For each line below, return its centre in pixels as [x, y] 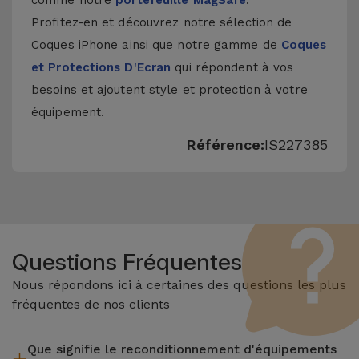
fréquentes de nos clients [91, 304]
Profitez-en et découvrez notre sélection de [162, 22]
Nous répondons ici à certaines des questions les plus [179, 285]
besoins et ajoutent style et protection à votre [169, 90]
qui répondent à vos [232, 67]
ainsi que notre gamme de [200, 45]
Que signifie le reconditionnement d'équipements [182, 349]
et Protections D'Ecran [101, 67]
